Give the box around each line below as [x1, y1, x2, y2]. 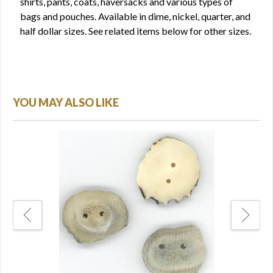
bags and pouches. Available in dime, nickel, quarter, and [20, 10, 250, 22]
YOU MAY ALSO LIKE [13, 96, 119, 109]
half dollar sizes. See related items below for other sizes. [20, 25, 251, 37]
